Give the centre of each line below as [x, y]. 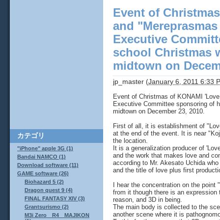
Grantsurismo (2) [47, 207]
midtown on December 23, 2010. [159, 111]
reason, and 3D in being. [148, 199]
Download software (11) [48, 165]
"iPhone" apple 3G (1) [45, 149]
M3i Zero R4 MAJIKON [57, 215]
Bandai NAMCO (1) [41, 157]
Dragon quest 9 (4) [49, 190]
